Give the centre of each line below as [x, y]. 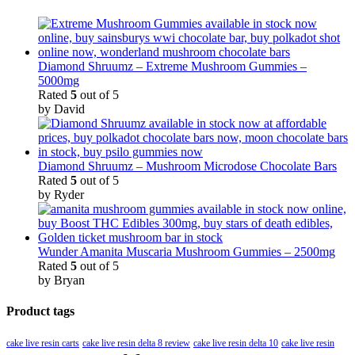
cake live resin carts [43, 344]
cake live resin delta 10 [236, 344]
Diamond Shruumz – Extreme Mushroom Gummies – [172, 66]
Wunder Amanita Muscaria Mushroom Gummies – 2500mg [187, 251]
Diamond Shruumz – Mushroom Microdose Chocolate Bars [187, 166]
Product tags [40, 311]
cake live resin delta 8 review [136, 344]
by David [61, 109]
